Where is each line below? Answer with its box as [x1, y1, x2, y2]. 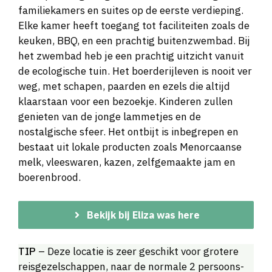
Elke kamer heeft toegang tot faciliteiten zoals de [18, 19, 250, 33]
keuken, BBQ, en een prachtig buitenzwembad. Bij [18, 34, 250, 48]
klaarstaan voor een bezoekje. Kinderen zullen [18, 95, 233, 109]
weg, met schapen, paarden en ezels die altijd [18, 80, 230, 93]
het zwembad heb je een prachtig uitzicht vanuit [18, 49, 244, 63]
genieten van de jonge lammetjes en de [18, 110, 201, 124]
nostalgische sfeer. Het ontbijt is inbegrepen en [18, 125, 239, 139]
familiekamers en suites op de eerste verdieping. [18, 4, 243, 18]
